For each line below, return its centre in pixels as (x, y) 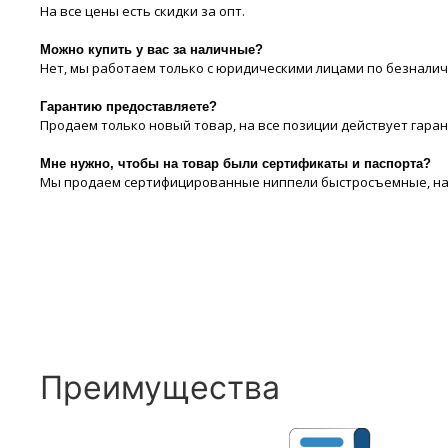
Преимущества (159, 387)
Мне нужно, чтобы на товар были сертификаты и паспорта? (235, 163)
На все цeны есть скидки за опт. (142, 11)
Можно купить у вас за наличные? (151, 49)
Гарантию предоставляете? (128, 106)
